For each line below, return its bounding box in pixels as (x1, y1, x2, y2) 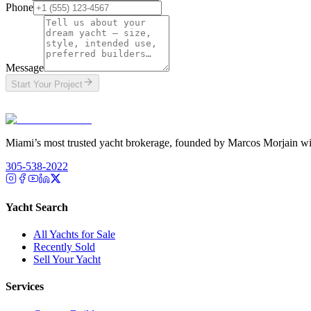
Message (6, 61, 44, 74)
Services (6, 280, 44, 293)
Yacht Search (6, 201, 68, 213)
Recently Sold (33, 241, 95, 253)
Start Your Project (11, 78, 83, 90)
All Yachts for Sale (33, 228, 115, 241)
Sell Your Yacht (33, 253, 101, 266)
